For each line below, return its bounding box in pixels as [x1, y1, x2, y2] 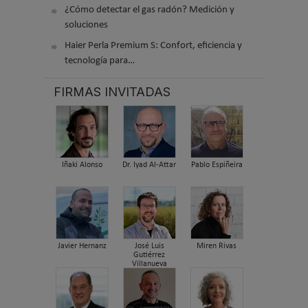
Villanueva [131, 259, 167, 268]
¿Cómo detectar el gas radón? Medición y [65, 4, 234, 15]
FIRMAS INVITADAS [54, 85, 170, 100]
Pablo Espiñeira [190, 160, 243, 169]
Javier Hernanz [57, 241, 107, 250]
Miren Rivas [197, 241, 236, 250]
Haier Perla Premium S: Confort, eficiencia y [65, 40, 242, 51]
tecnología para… [65, 55, 135, 66]
